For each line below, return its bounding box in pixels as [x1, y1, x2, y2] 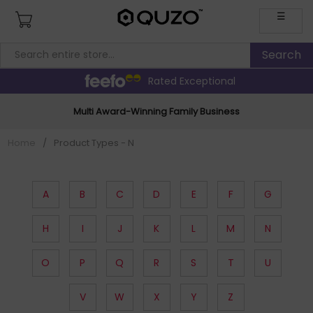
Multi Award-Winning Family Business [73, 104, 240, 118]
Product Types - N [54, 136, 135, 150]
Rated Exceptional [147, 73, 235, 88]
